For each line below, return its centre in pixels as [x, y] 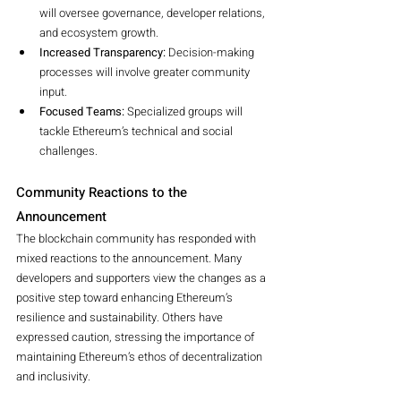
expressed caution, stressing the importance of [137, 337]
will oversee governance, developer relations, [154, 13]
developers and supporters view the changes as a [142, 277]
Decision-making [211, 52]
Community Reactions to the [103, 192]
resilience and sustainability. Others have [121, 317]
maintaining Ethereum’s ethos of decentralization [141, 356]
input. [53, 91]
